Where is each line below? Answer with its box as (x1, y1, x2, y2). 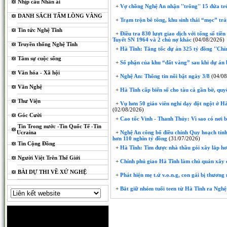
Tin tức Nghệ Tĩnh (18, 27, 63, 33)
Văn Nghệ (18, 84, 43, 90)
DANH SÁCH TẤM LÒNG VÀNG (18, 13, 103, 19)
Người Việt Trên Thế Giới (18, 155, 81, 161)
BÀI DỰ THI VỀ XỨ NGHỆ (18, 169, 87, 175)
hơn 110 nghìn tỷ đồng (112, 135, 168, 141)
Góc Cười (18, 112, 42, 118)
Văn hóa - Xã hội (18, 69, 60, 75)
